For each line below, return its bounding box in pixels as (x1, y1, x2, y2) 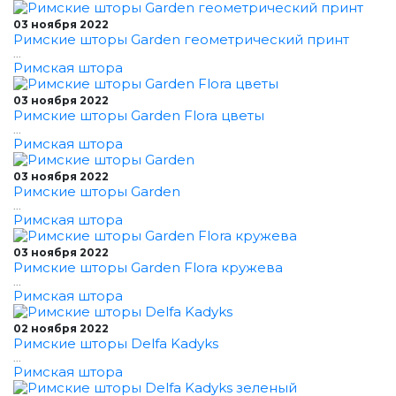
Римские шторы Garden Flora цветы (13, 107, 264, 124)
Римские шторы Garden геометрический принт (13, 31, 349, 48)
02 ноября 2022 (13, 322, 109, 335)
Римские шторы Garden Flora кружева (13, 259, 283, 276)
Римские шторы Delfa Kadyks (13, 335, 218, 352)
